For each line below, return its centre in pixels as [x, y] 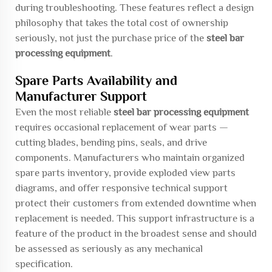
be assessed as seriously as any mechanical [109, 249]
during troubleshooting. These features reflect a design [134, 8]
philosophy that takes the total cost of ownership [122, 23]
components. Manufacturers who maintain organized [130, 158]
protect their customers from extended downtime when [136, 203]
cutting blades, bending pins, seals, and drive [111, 142]
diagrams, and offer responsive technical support [121, 188]
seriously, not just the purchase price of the [111, 38]
